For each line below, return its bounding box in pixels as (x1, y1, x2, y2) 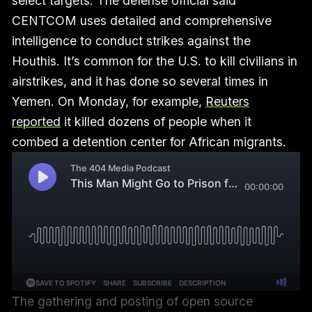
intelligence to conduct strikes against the (11, 33, 251, 48)
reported (11, 114, 61, 129)
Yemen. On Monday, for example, (11, 93, 205, 109)
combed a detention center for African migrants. (11, 134, 290, 149)
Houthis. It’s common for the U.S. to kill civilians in (11, 53, 297, 68)
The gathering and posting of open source (11, 293, 253, 309)
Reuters (205, 93, 249, 109)
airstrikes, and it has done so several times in (11, 73, 268, 88)
